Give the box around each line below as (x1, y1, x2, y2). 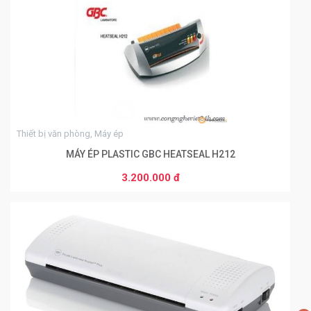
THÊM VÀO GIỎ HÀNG (103, 174, 198, 186)
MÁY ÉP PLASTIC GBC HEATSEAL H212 (65, 149, 235, 160)
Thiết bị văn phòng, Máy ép (17, 128, 124, 140)
